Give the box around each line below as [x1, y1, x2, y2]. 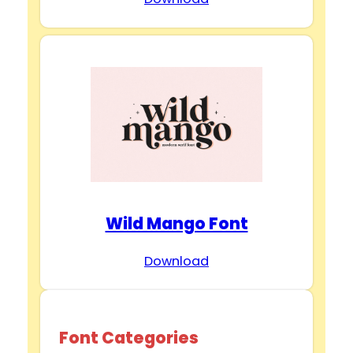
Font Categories [58, 325, 199, 349]
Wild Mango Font [105, 211, 248, 235]
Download [144, 252, 209, 271]
